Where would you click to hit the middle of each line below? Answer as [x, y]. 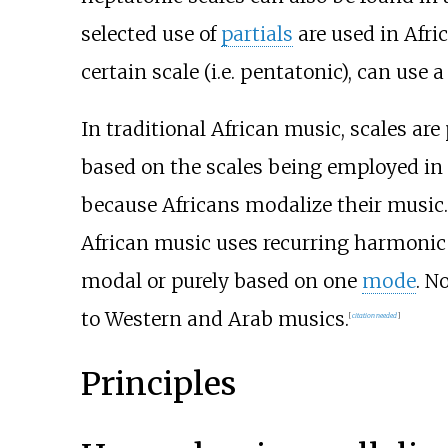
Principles [158, 384]
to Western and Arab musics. [214, 318]
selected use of [150, 33]
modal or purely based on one [221, 280]
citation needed [374, 316]
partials [256, 33]
